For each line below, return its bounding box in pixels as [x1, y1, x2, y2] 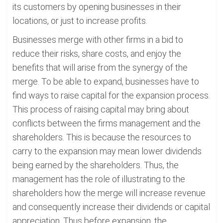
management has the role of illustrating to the [12, 174, 185, 184]
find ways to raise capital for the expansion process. [12, 90, 210, 101]
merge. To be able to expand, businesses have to [12, 76, 199, 87]
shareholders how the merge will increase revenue [12, 188, 206, 198]
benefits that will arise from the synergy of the [12, 62, 188, 73]
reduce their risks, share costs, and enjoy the [12, 48, 181, 59]
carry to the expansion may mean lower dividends [12, 146, 202, 156]
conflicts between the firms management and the [12, 118, 201, 128]
